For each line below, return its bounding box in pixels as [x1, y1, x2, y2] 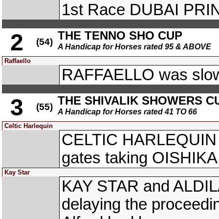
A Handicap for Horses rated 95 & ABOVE [58, 43, 211, 51]
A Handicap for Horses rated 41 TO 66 [58, 108, 197, 116]
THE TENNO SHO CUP [58, 29, 182, 42]
